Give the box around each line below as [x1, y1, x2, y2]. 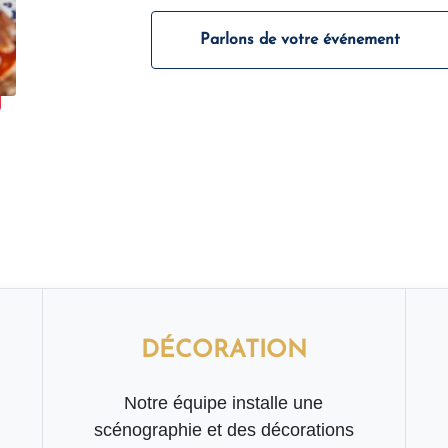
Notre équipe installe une [124, 392, 324, 413]
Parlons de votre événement [200, 31, 400, 48]
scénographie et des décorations [93, 419, 354, 440]
